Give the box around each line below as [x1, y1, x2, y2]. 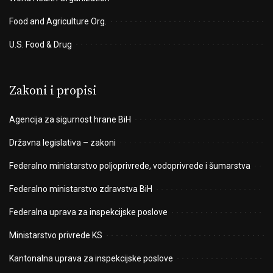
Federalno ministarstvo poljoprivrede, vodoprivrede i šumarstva [9, 161, 250, 171]
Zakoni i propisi [9, 83, 96, 99]
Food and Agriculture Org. [9, 16, 107, 27]
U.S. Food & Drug [9, 40, 72, 50]
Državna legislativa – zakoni [9, 138, 116, 148]
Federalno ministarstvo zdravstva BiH [9, 184, 152, 194]
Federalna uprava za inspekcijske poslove [9, 207, 168, 218]
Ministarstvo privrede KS [9, 230, 102, 241]
